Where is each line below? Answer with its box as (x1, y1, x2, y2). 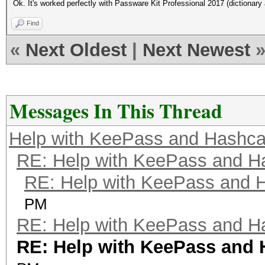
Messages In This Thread (9, 96, 222, 125)
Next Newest (143, 40, 250, 60)
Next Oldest (25, 40, 127, 60)
